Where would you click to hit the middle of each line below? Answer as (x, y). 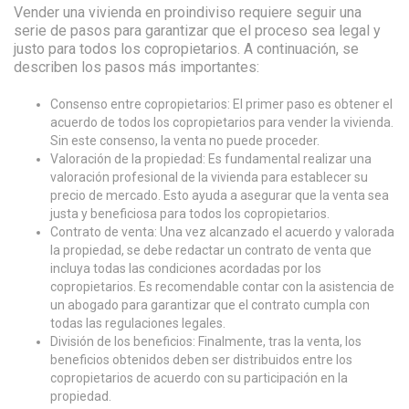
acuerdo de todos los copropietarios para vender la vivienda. (222, 122)
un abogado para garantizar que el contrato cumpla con (210, 305)
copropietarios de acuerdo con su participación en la (199, 378)
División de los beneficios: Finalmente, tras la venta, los (206, 341)
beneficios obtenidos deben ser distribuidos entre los (201, 360)
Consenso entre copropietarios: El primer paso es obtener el (221, 104)
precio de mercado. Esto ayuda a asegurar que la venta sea (220, 195)
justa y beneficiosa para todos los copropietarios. (190, 214)
